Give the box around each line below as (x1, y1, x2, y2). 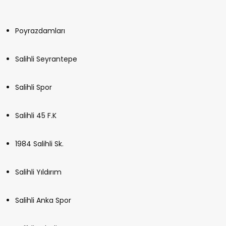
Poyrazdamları (15, 26, 65, 36)
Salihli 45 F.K (15, 110, 56, 121)
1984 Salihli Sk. (15, 139, 64, 149)
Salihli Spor (15, 82, 52, 93)
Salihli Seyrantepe (15, 54, 77, 65)
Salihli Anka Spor (15, 195, 71, 206)
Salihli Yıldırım (15, 167, 62, 178)
